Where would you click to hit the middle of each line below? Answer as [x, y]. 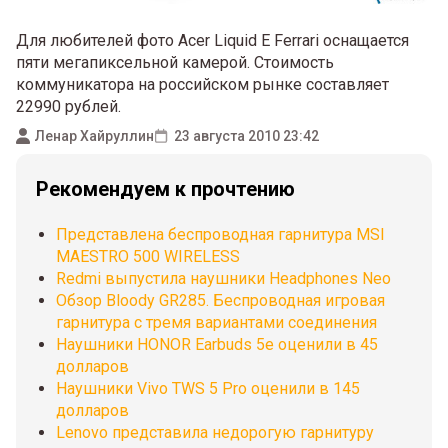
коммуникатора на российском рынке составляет [202, 85]
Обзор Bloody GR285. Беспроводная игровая [220, 301]
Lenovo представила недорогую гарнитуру [215, 433]
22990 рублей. [68, 107]
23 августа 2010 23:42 [246, 135]
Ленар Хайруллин [94, 135]
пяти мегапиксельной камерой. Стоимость [175, 63]
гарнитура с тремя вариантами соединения [216, 323]
